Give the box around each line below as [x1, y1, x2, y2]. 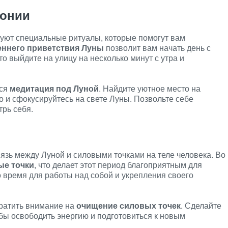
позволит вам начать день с [104, 42, 211, 53]
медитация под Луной [10, 82, 99, 94]
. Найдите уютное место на [99, 82, 201, 94]
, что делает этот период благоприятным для [34, 159, 202, 170]
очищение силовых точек [76, 199, 181, 211]
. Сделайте [181, 199, 221, 211]
